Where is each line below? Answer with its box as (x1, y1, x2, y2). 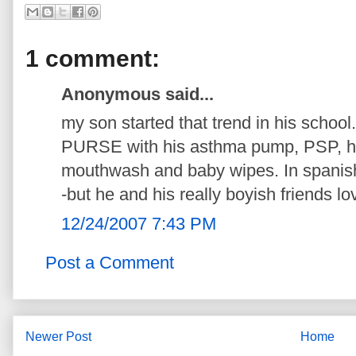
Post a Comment (45, 253, 174, 273)
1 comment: (25, 44, 160, 72)
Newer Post (25, 329, 91, 343)
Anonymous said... (61, 83, 214, 104)
